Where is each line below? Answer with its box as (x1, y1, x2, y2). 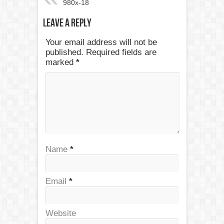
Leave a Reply (42, 16, 91, 30)
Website (45, 208, 76, 218)
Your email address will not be (45, 37, 157, 47)
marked (45, 57, 76, 67)
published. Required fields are (45, 47, 156, 57)
